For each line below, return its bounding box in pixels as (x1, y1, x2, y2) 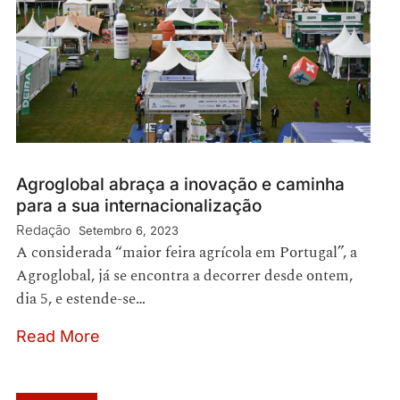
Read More (16, 326, 100, 346)
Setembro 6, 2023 (79, 222, 179, 237)
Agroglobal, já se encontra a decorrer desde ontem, (16, 263, 353, 287)
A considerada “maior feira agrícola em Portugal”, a (16, 240, 357, 264)
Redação (16, 221, 71, 238)
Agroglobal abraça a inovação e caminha (16, 173, 345, 195)
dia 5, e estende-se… (16, 287, 146, 311)
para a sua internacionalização (16, 195, 262, 216)
